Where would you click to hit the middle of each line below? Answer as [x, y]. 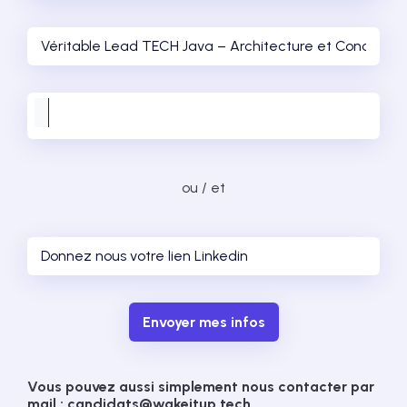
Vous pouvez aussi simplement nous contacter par [201, 387]
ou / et [203, 188]
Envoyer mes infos [203, 322]
